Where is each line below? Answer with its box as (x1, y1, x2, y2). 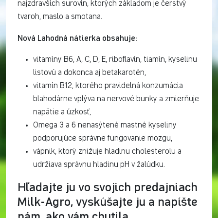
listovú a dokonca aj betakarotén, (33, 69, 146, 77)
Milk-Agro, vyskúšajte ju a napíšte (18, 194, 198, 209)
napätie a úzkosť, (33, 108, 91, 116)
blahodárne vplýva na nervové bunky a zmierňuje (33, 95, 199, 103)
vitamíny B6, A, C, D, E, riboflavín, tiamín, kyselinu (33, 55, 197, 64)
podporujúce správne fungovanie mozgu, (33, 134, 172, 143)
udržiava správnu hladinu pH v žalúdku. (33, 161, 165, 169)
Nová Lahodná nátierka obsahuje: (18, 33, 137, 43)
